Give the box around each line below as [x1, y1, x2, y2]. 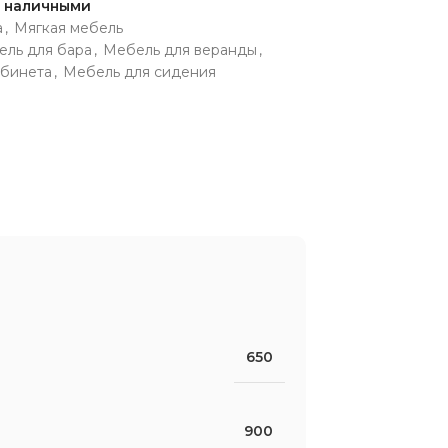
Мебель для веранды [103, 40, 257, 59]
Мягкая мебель [14, 18, 123, 37]
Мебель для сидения [63, 62, 216, 81]
